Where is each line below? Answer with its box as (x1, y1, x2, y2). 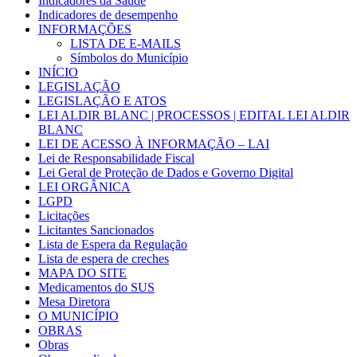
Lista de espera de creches (38, 252, 169, 266)
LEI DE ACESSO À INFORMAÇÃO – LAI (38, 137, 269, 151)
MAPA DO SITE (38, 266, 127, 280)
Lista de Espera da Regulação (38, 237, 187, 252)
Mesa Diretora (38, 295, 110, 309)
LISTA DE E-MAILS (70, 37, 181, 51)
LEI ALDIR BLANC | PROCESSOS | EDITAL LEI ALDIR (38, 108, 350, 123)
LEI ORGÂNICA (38, 180, 131, 194)
